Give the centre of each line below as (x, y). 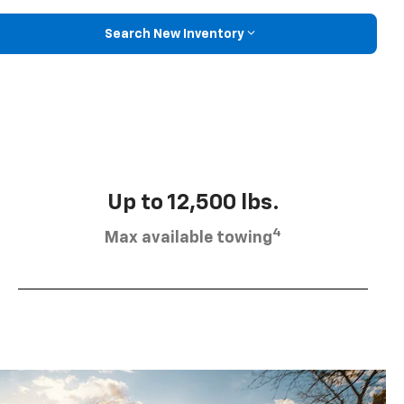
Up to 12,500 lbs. (193, 203)
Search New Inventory (174, 34)
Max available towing (188, 239)
